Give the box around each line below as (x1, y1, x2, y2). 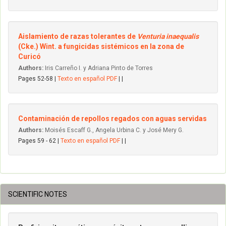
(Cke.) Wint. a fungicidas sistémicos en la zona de (18, 42, 184, 50)
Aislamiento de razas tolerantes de (18, 32, 137, 40)
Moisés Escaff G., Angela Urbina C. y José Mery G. (43, 127, 184, 134)
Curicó (18, 52, 41, 61)
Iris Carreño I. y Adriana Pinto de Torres (43, 65, 153, 72)
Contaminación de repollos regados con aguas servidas (18, 115, 207, 123)
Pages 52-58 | (18, 75, 58, 82)
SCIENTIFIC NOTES (8, 190, 67, 198)
